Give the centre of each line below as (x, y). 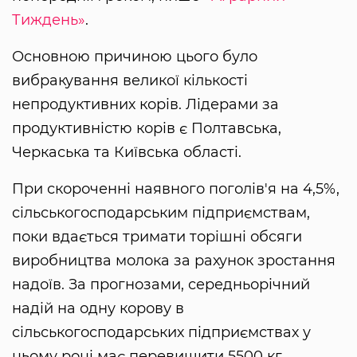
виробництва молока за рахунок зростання (174, 260)
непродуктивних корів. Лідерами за (145, 104)
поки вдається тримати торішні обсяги (157, 236)
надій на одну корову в (98, 308)
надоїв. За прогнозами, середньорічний (161, 284)
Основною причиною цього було (135, 56)
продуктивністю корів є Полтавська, (147, 128)
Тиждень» (49, 20)
